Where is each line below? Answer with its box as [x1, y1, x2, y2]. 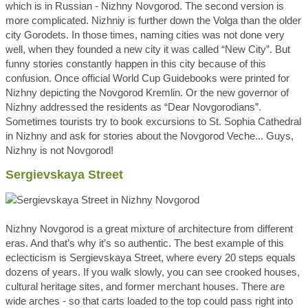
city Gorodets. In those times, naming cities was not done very [5, 29, 285, 41]
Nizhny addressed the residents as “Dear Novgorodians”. [5, 101, 261, 113]
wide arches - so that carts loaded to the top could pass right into [5, 295, 293, 307]
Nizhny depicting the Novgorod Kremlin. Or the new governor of [5, 87, 289, 98]
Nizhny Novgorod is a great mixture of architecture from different [5, 223, 293, 234]
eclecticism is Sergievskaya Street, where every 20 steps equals [5, 252, 296, 263]
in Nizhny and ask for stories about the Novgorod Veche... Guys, [5, 130, 294, 142]
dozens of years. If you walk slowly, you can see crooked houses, [5, 266, 300, 278]
